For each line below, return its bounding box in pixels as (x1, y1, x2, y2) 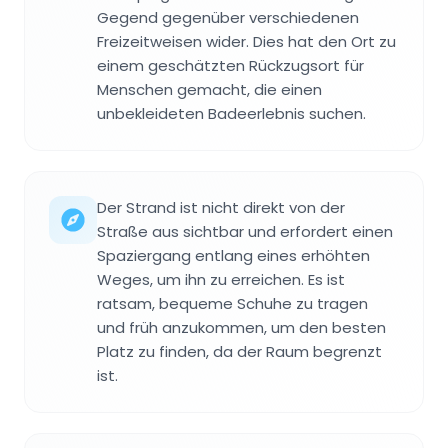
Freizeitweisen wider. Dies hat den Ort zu (97, 31, 396, 53)
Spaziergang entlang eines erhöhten (97, 245, 370, 267)
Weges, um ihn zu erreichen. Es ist (97, 269, 345, 291)
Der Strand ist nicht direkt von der (97, 197, 345, 219)
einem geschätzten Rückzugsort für (97, 55, 364, 77)
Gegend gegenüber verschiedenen (97, 7, 359, 29)
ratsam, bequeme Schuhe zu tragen (97, 293, 368, 315)
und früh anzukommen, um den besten (97, 317, 386, 339)
